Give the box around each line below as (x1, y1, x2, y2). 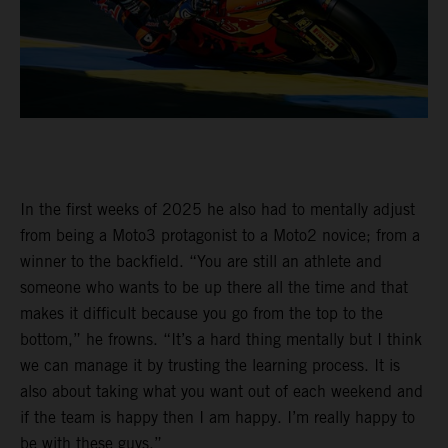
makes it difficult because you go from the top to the (20, 304, 383, 324)
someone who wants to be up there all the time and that (20, 278, 408, 298)
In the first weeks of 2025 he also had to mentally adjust (20, 200, 415, 220)
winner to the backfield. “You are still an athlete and (20, 252, 382, 272)
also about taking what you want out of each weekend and (20, 382, 423, 402)
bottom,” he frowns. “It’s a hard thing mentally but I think (20, 330, 422, 350)
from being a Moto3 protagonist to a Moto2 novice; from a (20, 226, 420, 246)
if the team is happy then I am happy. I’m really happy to (20, 408, 415, 428)
